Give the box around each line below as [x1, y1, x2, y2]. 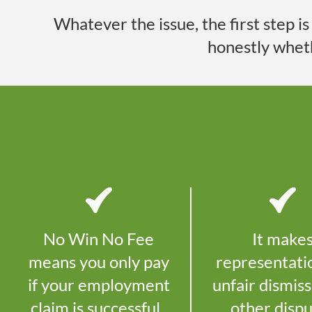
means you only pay [28, 251, 169, 272]
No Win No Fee [43, 228, 155, 249]
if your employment [27, 274, 170, 295]
